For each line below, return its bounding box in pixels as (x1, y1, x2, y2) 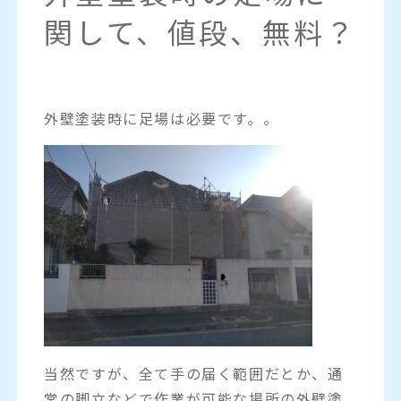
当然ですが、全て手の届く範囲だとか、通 (44, 362, 344, 384)
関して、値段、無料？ (44, 11, 357, 52)
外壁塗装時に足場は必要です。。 (44, 107, 279, 129)
